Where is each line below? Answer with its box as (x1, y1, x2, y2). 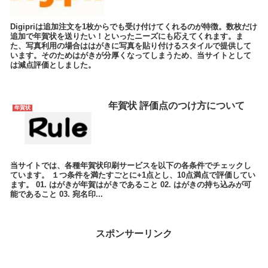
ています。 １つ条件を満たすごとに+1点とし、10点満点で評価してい (10, 170, 255, 179)
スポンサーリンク (96, 228, 172, 239)
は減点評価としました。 (10, 60, 96, 69)
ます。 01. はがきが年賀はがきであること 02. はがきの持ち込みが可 (10, 179, 251, 189)
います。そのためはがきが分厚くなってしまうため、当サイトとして (10, 50, 251, 60)
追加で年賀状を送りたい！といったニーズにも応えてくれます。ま (10, 31, 243, 41)
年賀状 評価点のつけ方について (108, 100, 245, 111)
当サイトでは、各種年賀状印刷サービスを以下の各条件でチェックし (10, 160, 251, 170)
